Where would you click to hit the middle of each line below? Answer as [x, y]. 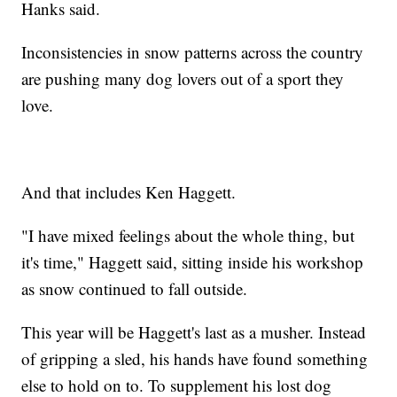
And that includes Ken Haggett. [129, 191]
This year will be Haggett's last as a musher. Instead [194, 331]
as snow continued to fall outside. [135, 288]
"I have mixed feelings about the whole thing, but [188, 235]
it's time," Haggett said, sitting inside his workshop [193, 261]
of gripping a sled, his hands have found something [195, 358]
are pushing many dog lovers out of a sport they [183, 78]
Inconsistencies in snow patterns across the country [193, 51]
